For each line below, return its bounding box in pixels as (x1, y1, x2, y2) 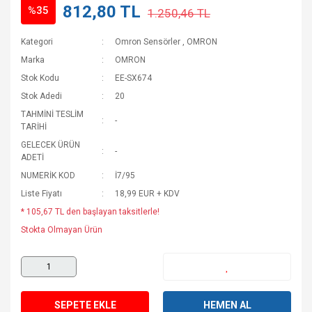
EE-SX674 (115, 73, 153, 83)
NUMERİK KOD (21, 171, 75, 180)
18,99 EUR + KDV (115, 189, 180, 198)
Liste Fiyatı (21, 189, 62, 198)
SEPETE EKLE (54, 299, 116, 311)
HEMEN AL (203, 299, 251, 311)
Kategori (21, 37, 53, 47)
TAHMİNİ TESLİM (21, 109, 84, 119)
